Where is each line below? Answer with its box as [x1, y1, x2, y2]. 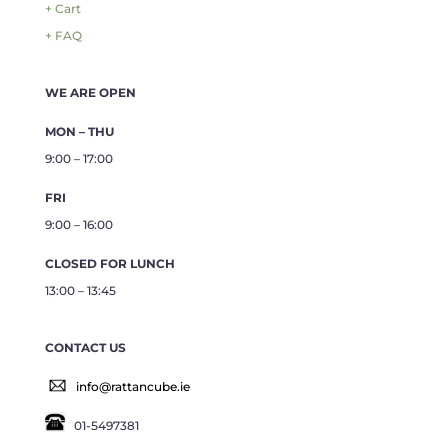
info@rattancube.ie [75, 379, 190, 395]
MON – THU [44, 124, 114, 140]
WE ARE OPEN [44, 85, 136, 101]
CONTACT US [44, 340, 126, 356]
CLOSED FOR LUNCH [44, 256, 175, 272]
